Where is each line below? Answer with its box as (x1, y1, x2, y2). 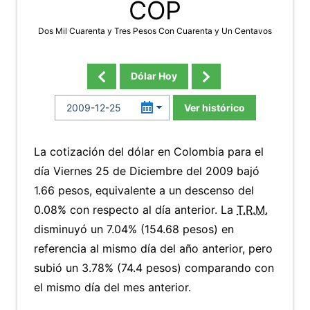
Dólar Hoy (130, 70, 177, 82)
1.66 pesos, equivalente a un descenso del (34, 183, 254, 197)
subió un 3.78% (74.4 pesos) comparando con (34, 261, 274, 275)
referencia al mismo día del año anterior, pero (34, 241, 273, 255)
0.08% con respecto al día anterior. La (34, 203, 237, 217)
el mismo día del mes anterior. (34, 280, 191, 294)
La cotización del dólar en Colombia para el (34, 145, 264, 158)
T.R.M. (237, 203, 268, 217)
